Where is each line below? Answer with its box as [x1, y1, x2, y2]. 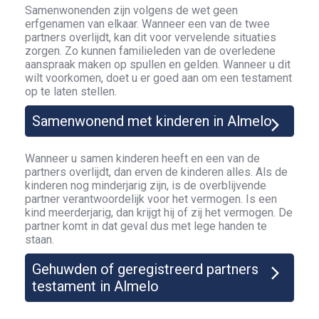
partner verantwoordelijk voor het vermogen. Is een [25, 192, 277, 206]
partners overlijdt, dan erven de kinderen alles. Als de [25, 165, 288, 179]
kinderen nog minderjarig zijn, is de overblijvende [25, 179, 266, 192]
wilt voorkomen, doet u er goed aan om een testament [25, 71, 292, 85]
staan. [25, 233, 54, 246]
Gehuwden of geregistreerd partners [32, 261, 258, 278]
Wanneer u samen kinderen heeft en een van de [25, 152, 260, 165]
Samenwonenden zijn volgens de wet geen [25, 4, 238, 17]
